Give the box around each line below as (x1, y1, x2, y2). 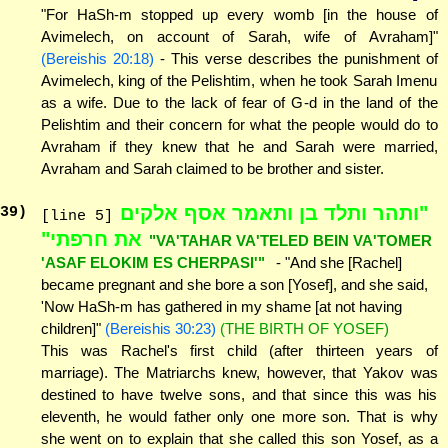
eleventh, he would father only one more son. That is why (40, 408, 438, 426)
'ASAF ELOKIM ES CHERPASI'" (40, 254, 265, 272)
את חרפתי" (40, 228, 142, 251)
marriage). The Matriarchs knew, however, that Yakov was (40, 364, 438, 382)
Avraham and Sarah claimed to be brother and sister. (40, 159, 384, 177)
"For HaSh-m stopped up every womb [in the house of (40, 5, 438, 23)
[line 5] (40, 208, 113, 226)
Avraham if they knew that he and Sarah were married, (40, 137, 438, 155)
